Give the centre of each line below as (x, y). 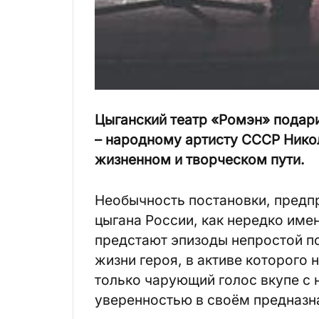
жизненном (133, 160)
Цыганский (131, 120)
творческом (226, 160)
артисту (211, 140)
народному (143, 140)
